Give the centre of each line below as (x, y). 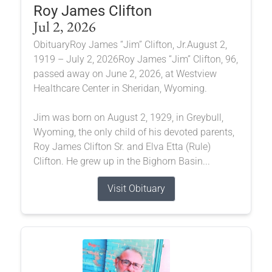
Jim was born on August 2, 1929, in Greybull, (128, 117)
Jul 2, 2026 (64, 26)
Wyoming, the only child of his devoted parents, (134, 132)
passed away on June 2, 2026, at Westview (125, 73)
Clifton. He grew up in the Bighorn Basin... (121, 161)
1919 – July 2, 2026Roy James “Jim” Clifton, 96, (135, 59)
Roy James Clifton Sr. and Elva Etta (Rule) (122, 146)
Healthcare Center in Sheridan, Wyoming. (120, 88)
